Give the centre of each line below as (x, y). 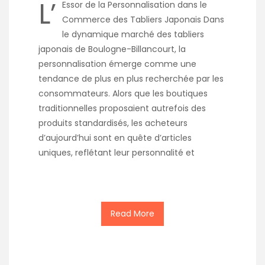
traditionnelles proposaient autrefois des (122, 108)
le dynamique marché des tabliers (133, 34)
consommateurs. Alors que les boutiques (123, 93)
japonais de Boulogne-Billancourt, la (112, 49)
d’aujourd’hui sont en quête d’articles (115, 138)
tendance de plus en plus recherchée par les (131, 78)
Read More (132, 213)
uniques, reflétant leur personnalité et (117, 152)
